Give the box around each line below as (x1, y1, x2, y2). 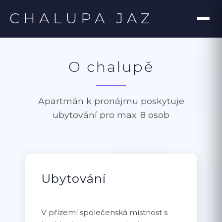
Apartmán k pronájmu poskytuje (38, 96, 184, 106)
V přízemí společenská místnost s (41, 207, 168, 217)
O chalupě (68, 58, 154, 75)
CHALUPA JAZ (9, 9, 154, 27)
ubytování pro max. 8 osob (53, 110, 169, 120)
